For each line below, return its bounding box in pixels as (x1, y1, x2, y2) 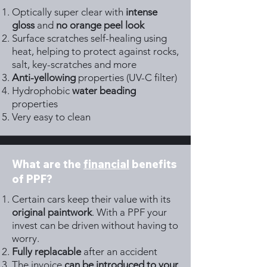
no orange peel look (56, 19, 144, 31)
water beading (72, 85, 136, 97)
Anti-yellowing (12, 72, 76, 83)
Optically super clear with (12, 6, 126, 18)
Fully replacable (12, 246, 81, 257)
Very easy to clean (12, 111, 91, 123)
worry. (12, 232, 39, 244)
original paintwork (12, 206, 92, 218)
